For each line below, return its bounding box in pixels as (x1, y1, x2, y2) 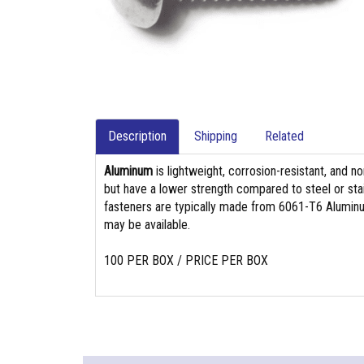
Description (108, 128, 167, 144)
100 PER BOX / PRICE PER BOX (104, 253, 268, 268)
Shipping (194, 128, 237, 144)
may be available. (104, 217, 190, 232)
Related (265, 128, 304, 144)
